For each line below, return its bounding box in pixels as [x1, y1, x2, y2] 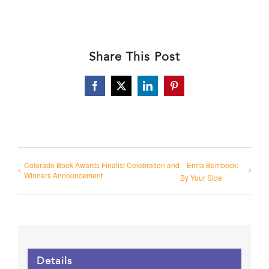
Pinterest [173, 85, 206, 95]
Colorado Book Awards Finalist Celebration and [24, 160, 180, 170]
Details [36, 256, 72, 267]
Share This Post [89, 52, 180, 64]
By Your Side [180, 172, 223, 183]
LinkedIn [147, 85, 182, 95]
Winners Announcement [24, 170, 103, 180]
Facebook [94, 85, 131, 95]
